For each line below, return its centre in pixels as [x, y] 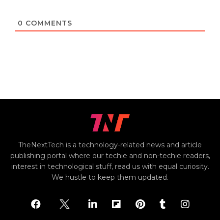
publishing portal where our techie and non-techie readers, [110, 156]
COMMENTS [48, 23]
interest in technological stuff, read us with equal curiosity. [110, 167]
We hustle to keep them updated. [110, 178]
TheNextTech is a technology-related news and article [110, 145]
